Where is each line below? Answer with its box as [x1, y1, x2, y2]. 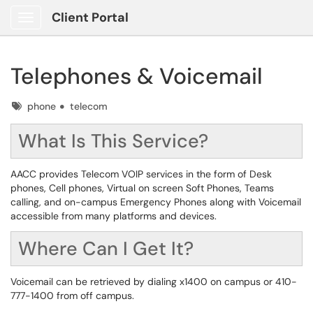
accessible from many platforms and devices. [10, 210, 217, 222]
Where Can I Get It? [18, 236, 194, 261]
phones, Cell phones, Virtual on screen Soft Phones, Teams [10, 182, 274, 194]
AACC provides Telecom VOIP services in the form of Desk [10, 168, 272, 180]
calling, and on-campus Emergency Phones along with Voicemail [10, 196, 301, 208]
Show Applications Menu [25, 22, 136, 35]
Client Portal [52, 9, 129, 26]
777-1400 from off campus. [10, 289, 134, 302]
